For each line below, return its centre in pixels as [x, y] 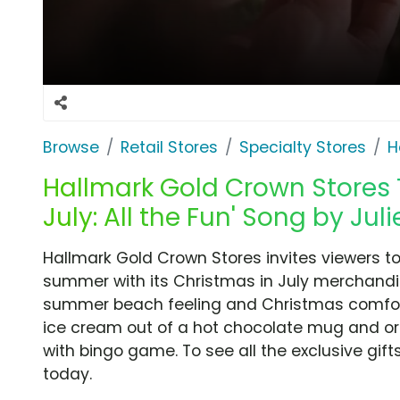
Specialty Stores [303, 147]
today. [67, 374]
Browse [71, 147]
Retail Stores [169, 147]
